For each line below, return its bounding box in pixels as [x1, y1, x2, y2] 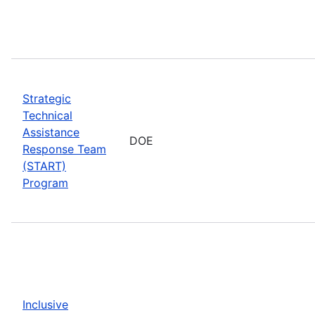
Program [22, 175, 68, 190]
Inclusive [22, 297, 68, 311]
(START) [22, 158, 66, 173]
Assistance [22, 124, 79, 139]
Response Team [22, 141, 106, 156]
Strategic [22, 91, 71, 105]
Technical [22, 108, 72, 122]
